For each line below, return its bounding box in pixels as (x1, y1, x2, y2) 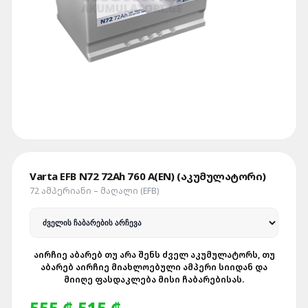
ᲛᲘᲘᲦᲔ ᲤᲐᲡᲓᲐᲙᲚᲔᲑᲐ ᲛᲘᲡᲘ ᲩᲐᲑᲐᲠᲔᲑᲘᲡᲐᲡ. (64, 274, 244, 285)
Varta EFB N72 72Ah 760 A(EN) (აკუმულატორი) (30, 169, 266, 183)
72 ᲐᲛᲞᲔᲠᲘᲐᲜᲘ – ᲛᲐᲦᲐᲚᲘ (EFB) (30, 185, 159, 197)
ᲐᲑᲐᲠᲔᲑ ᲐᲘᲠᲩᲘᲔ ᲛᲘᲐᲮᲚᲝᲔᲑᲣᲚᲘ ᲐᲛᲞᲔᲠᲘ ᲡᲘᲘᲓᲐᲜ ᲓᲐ (41, 261, 267, 273)
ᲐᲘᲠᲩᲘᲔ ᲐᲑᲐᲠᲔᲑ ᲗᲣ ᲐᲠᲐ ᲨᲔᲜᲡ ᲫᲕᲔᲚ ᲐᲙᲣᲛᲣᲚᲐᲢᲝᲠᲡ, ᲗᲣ (33, 249, 275, 261)
